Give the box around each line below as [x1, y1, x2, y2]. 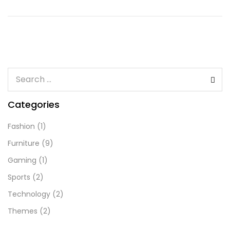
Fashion [8, 121, 35, 131]
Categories [8, 98, 60, 111]
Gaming [8, 155, 36, 165]
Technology [8, 189, 50, 199]
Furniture [8, 138, 40, 148]
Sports [8, 172, 30, 182]
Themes [8, 206, 37, 216]
